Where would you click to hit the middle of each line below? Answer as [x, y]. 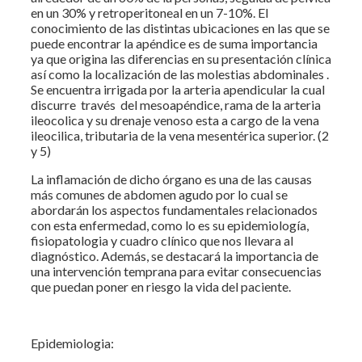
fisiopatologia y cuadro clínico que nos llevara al [162, 240]
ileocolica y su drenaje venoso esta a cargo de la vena [175, 120]
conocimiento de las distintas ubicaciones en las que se [180, 27]
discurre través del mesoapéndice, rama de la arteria [176, 104]
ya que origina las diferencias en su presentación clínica [181, 58]
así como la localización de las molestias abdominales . [180, 74]
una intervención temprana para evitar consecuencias [176, 271]
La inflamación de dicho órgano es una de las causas [171, 179]
